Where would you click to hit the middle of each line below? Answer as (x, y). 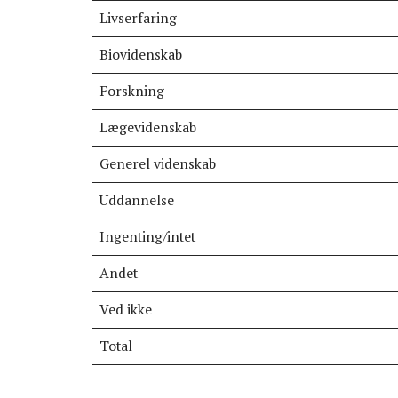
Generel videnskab (157, 164)
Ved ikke (125, 310)
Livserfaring (138, 19)
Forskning (131, 92)
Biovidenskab (140, 55)
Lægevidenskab (147, 128)
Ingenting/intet (147, 237)
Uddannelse (136, 201)
